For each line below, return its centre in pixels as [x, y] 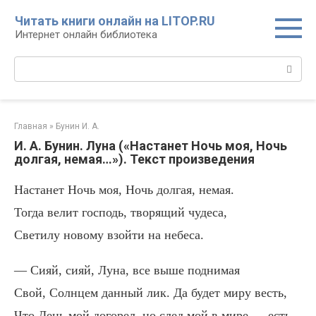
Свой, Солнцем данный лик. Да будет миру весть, [151, 293]
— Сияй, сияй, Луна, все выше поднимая [127, 270]
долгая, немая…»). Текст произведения [134, 159]
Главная [31, 126]
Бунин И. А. [78, 126]
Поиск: [31, 63]
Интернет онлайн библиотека [86, 35]
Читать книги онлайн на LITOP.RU [115, 21]
